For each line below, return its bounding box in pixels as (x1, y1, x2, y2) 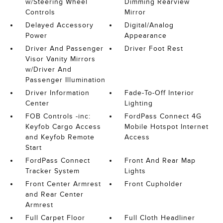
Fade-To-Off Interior (124, 89, 195, 97)
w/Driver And (25, 66, 72, 73)
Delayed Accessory (25, 21, 94, 29)
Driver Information (25, 89, 90, 97)
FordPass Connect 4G (124, 112, 202, 120)
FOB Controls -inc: (25, 112, 91, 120)
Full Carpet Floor (25, 214, 85, 222)
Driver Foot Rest (124, 45, 184, 52)
